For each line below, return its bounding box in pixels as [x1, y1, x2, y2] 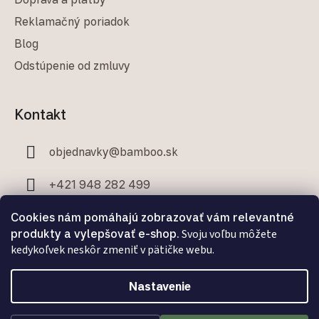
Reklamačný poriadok [14, 14, 130, 28]
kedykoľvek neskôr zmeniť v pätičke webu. [11, 242, 214, 258]
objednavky [49, 144, 109, 159]
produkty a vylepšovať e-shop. [11, 226, 179, 241]
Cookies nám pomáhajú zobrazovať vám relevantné [11, 210, 294, 224]
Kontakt [14, 105, 66, 123]
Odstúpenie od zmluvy [14, 58, 130, 73]
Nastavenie [128, 279, 191, 293]
